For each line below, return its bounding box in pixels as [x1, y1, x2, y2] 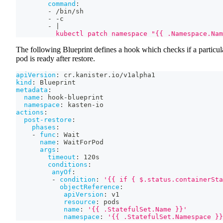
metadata [16, 86, 48, 94]
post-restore [24, 115, 72, 123]
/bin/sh [52, 7, 84, 15]
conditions [48, 160, 88, 168]
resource [64, 198, 96, 206]
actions [16, 108, 44, 116]
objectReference [60, 183, 119, 191]
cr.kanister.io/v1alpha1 [60, 71, 155, 79]
